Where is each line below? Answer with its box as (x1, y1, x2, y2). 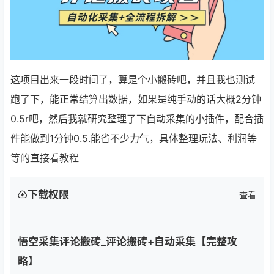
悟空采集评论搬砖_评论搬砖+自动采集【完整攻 (18, 235, 237, 248)
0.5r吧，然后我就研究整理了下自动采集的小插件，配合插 (10, 112, 264, 125)
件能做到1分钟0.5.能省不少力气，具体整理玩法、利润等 (10, 131, 257, 144)
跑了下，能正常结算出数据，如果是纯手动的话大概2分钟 (10, 92, 261, 105)
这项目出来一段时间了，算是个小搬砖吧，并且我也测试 (10, 73, 255, 86)
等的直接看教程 (10, 151, 79, 164)
